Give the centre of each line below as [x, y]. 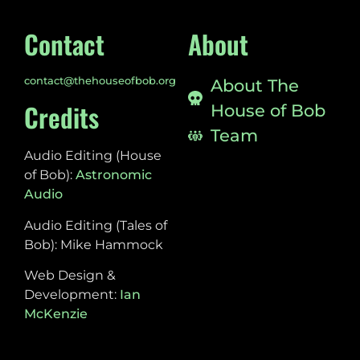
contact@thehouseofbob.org [100, 81]
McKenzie [56, 314]
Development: [72, 295]
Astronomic [114, 175]
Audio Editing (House [93, 156]
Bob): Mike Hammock [94, 244]
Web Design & [70, 276]
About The [254, 86]
